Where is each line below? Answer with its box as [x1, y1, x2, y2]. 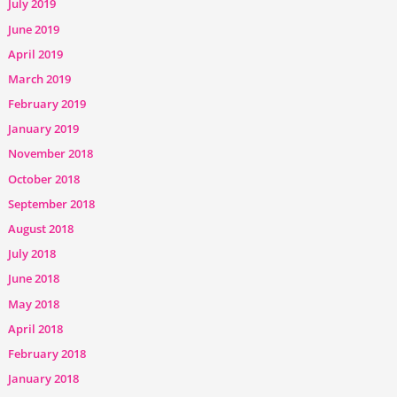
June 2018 [8, 270, 60, 287]
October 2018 [8, 170, 81, 187]
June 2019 [8, 20, 60, 37]
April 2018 [8, 320, 64, 337]
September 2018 [8, 195, 96, 212]
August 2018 [8, 221, 74, 237]
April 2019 [8, 45, 64, 62]
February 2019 [8, 96, 87, 113]
